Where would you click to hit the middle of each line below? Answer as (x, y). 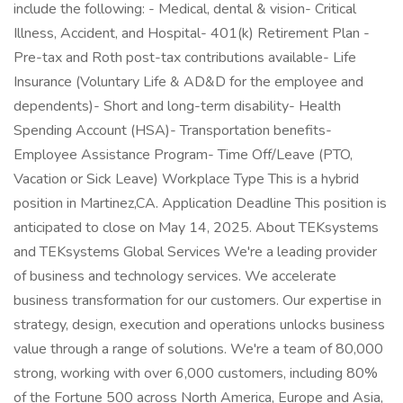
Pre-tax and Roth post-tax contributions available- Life (185, 58)
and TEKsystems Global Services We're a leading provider (195, 252)
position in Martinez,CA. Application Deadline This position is (200, 203)
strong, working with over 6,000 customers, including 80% (196, 373)
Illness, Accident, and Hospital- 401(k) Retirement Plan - (192, 33)
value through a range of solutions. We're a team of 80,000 (198, 349)
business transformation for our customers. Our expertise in (197, 300)
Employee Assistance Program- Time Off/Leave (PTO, (183, 155)
